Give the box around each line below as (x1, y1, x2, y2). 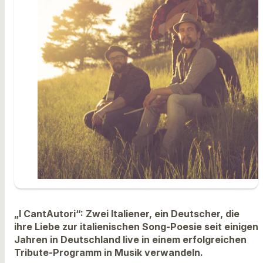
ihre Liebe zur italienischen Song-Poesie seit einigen (14, 220, 258, 232)
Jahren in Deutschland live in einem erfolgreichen (14, 233, 247, 245)
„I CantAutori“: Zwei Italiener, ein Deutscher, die (14, 207, 240, 220)
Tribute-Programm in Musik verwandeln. (14, 246, 203, 258)
